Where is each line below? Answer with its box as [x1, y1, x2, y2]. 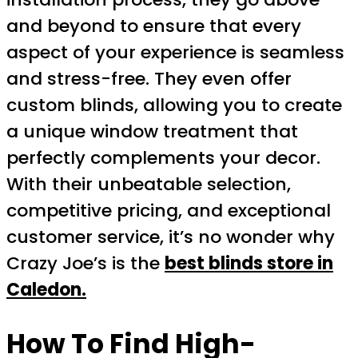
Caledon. [6, 276, 86, 302]
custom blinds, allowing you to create [6, 92, 342, 117]
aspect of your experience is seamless [6, 39, 344, 65]
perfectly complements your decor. [6, 145, 320, 170]
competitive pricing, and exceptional [6, 197, 331, 223]
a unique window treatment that [6, 118, 298, 144]
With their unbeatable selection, [6, 171, 291, 197]
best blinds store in [165, 250, 333, 276]
